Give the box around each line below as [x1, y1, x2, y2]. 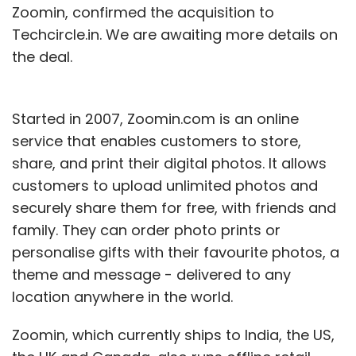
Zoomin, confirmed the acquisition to [12, 2, 274, 22]
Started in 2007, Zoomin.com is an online [12, 108, 299, 129]
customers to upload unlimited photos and [12, 175, 318, 195]
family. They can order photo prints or [12, 219, 281, 240]
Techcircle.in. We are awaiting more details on [12, 24, 338, 44]
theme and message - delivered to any [12, 264, 291, 284]
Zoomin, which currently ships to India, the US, [12, 324, 335, 345]
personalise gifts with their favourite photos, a [12, 242, 339, 262]
